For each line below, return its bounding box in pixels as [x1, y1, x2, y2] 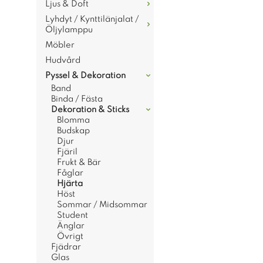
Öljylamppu [45, 26, 93, 34]
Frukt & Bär [57, 159, 101, 167]
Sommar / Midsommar [57, 201, 147, 209]
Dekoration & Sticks [51, 106, 129, 114]
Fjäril [57, 148, 77, 156]
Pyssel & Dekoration [45, 72, 126, 80]
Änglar [57, 222, 85, 230]
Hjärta [57, 180, 83, 188]
